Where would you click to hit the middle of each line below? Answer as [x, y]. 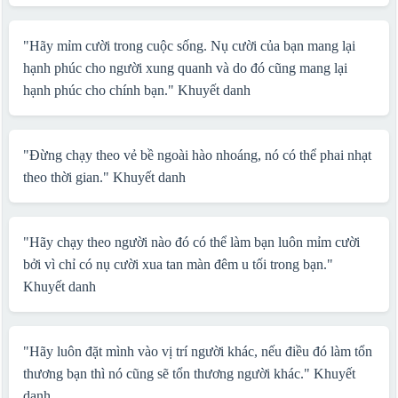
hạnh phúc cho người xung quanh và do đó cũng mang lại [185, 68]
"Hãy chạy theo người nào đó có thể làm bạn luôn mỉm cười [191, 242]
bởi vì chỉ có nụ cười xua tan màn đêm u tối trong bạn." [178, 264]
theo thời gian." [68, 177]
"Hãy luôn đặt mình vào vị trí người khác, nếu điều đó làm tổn [197, 351]
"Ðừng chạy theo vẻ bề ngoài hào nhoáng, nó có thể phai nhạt [197, 155]
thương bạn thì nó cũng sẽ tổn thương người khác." [168, 374]
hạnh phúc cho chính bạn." [100, 90]
